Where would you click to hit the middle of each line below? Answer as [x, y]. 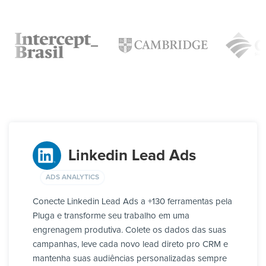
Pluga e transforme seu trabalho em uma [111, 216]
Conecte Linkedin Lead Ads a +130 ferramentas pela [132, 202]
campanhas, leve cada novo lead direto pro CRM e [130, 245]
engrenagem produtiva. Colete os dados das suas [129, 230]
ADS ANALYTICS [72, 177]
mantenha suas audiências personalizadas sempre [130, 259]
